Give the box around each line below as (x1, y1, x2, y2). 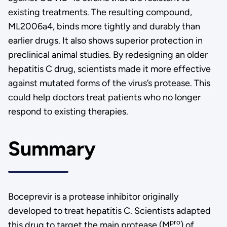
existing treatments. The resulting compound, (8, 6, 192, 18)
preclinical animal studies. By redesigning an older (8, 49, 208, 60)
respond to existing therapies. (8, 105, 130, 117)
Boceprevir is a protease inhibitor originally (8, 191, 178, 202)
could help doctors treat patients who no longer (8, 91, 201, 103)
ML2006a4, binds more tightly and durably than (8, 20, 200, 32)
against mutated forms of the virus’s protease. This (8, 77, 210, 89)
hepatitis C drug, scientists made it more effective (8, 63, 211, 74)
